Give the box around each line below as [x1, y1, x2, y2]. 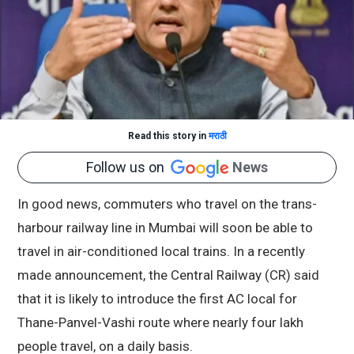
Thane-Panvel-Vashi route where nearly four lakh [17, 314, 303, 331]
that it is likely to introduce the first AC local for [17, 291, 297, 307]
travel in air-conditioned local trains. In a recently [17, 243, 305, 260]
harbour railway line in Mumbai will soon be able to [17, 220, 313, 236]
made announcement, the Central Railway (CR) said [17, 267, 319, 284]
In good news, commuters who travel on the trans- [17, 196, 317, 213]
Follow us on [86, 159, 171, 176]
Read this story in [127, 130, 209, 141]
